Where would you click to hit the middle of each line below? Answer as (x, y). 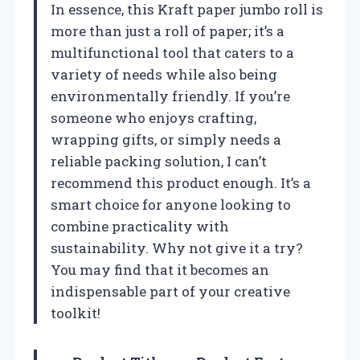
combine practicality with (140, 227)
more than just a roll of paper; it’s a (168, 31)
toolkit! (76, 313)
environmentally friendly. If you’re (170, 96)
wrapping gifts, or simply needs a (166, 140)
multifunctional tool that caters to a (172, 53)
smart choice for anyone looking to (171, 205)
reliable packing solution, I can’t (159, 162)
